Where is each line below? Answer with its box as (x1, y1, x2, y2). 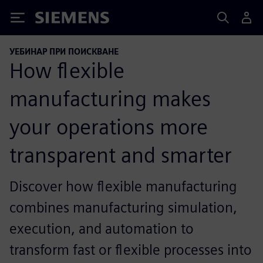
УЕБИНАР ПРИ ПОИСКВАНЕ (9, 46, 119, 56)
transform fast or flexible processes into (9, 241, 252, 258)
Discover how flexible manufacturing (9, 177, 237, 195)
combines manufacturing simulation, (9, 198, 237, 216)
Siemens (35, 14, 74, 26)
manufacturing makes (9, 85, 211, 112)
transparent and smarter (9, 141, 232, 168)
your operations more (9, 113, 208, 140)
